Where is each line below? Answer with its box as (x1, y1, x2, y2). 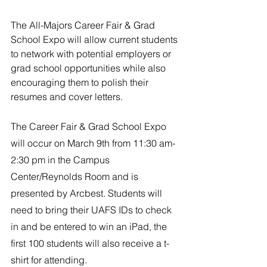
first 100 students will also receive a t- (11, 237, 169, 249)
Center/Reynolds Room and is (11, 170, 141, 182)
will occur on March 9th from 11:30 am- (11, 137, 175, 149)
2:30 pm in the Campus (11, 154, 112, 166)
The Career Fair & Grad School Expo (11, 120, 169, 132)
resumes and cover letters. (11, 91, 123, 103)
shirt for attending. (11, 254, 89, 266)
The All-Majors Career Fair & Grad (11, 19, 157, 31)
